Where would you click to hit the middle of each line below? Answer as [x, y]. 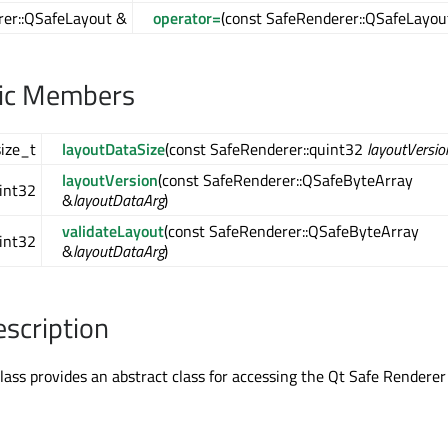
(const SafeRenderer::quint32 [266, 149]
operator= [187, 18]
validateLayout [113, 231]
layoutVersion [110, 180]
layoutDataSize [113, 149]
